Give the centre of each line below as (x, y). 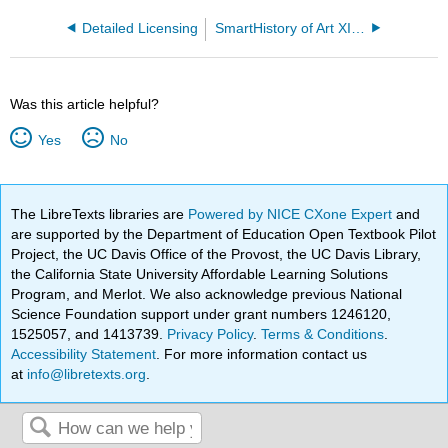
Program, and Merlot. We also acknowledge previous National (207, 293)
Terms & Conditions (323, 333)
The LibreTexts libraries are (100, 213)
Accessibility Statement (84, 353)
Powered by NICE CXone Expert (292, 213)
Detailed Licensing (140, 28)
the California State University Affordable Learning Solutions (200, 273)
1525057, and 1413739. (89, 333)
